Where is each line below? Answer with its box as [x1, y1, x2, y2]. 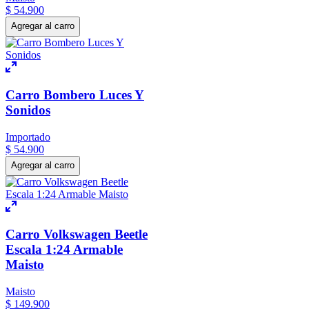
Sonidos [6, 103, 50, 118]
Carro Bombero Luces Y [6, 88, 144, 103]
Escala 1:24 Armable [6, 242, 123, 257]
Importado [6, 131, 50, 143]
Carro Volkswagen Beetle [6, 227, 148, 242]
